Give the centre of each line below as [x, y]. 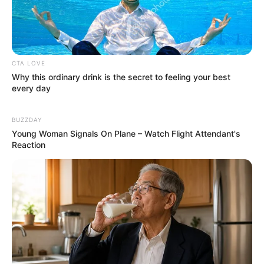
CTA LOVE [29, 63]
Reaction [29, 145]
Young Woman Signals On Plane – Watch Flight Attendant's [126, 134]
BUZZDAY [27, 120]
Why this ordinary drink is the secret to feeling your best [121, 77]
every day [31, 88]
